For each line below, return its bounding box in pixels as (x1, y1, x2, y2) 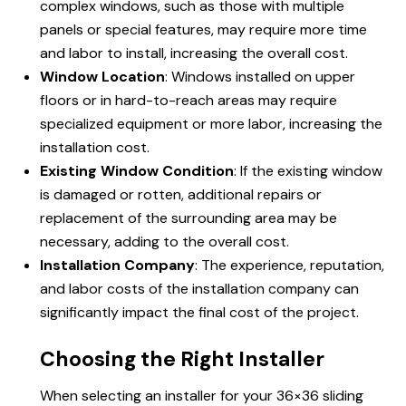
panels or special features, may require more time (40, 20, 367, 40)
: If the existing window (234, 161, 382, 181)
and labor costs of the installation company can (40, 279, 359, 299)
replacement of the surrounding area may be (40, 208, 337, 228)
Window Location (40, 67, 165, 87)
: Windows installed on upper (165, 67, 355, 87)
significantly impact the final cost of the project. (40, 303, 359, 323)
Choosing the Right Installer (40, 345, 324, 373)
